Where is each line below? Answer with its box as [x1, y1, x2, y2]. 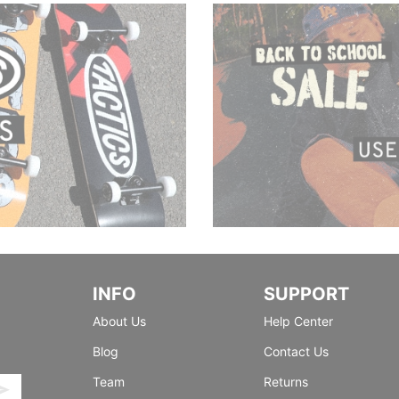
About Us [93, 313, 146, 329]
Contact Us [263, 343, 329, 359]
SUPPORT [263, 282, 349, 305]
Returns [263, 373, 308, 389]
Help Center [263, 313, 333, 329]
